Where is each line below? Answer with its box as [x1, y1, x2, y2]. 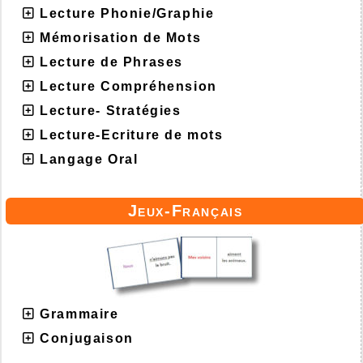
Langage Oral [40, 152, 139, 167]
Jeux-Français [127, 202, 243, 220]
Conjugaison [40, 331, 134, 346]
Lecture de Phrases [40, 55, 184, 70]
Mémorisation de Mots [40, 31, 202, 45]
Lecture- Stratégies [40, 104, 181, 118]
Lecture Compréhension [40, 79, 217, 94]
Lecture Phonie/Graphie [40, 6, 215, 21]
